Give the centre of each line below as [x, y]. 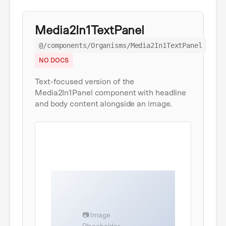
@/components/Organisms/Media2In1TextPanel [121, 46]
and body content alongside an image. [104, 104]
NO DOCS [54, 61]
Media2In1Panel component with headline [111, 93]
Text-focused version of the [85, 82]
